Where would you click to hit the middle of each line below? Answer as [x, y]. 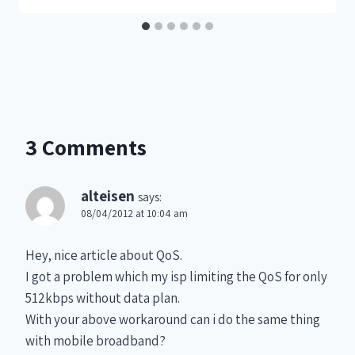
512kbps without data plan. [103, 298]
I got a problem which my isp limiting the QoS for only [176, 277]
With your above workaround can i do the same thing [173, 320]
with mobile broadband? [95, 341]
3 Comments [86, 147]
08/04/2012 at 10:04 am [134, 214]
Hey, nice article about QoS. [104, 256]
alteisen [108, 196]
